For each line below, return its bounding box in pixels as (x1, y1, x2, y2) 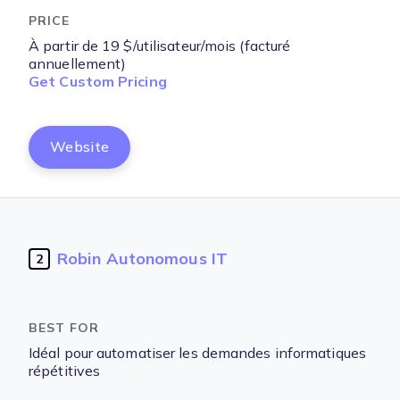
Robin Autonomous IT (57, 249, 228, 268)
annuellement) (29, 56, 127, 71)
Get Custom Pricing (29, 74, 167, 89)
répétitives (29, 363, 101, 379)
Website (50, 139, 110, 154)
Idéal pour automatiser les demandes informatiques (29, 346, 366, 361)
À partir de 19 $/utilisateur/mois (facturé (29, 38, 291, 54)
